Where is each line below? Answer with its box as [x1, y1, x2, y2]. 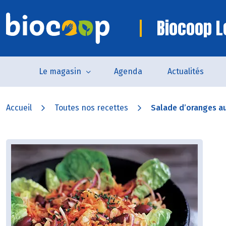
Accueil [6, 103, 32, 112]
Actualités [167, 67, 204, 76]
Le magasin [38, 67, 81, 76]
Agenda [114, 67, 142, 76]
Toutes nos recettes [54, 103, 128, 112]
